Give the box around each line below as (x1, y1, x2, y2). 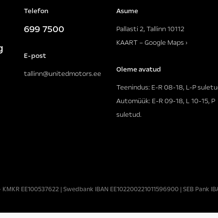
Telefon (24, 6, 48, 16)
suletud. (116, 109, 142, 119)
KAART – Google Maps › (116, 37, 187, 47)
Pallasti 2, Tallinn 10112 (116, 24, 184, 34)
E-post (24, 51, 46, 60)
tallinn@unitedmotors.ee (24, 69, 101, 78)
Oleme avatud (116, 64, 161, 74)
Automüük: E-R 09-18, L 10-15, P (116, 96, 215, 106)
